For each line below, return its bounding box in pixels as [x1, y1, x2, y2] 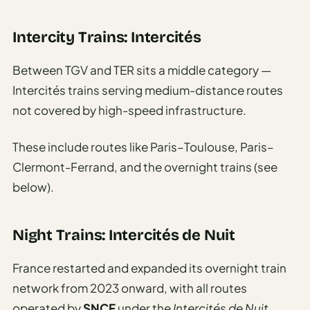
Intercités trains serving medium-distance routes [12, 82, 283, 98]
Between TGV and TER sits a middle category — [12, 62, 271, 77]
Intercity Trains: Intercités [12, 28, 201, 46]
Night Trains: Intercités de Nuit [12, 226, 235, 244]
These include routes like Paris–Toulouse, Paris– [12, 138, 274, 154]
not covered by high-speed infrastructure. [12, 102, 246, 118]
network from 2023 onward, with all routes [12, 280, 247, 295]
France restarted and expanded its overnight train [12, 259, 286, 275]
